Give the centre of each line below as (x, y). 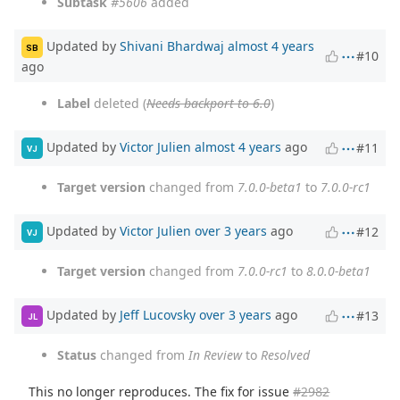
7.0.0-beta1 (270, 187)
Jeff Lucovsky (158, 315)
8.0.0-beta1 (338, 271)
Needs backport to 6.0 (208, 104)
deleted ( (118, 104)
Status (77, 355)
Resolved (285, 355)
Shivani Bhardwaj (172, 46)
